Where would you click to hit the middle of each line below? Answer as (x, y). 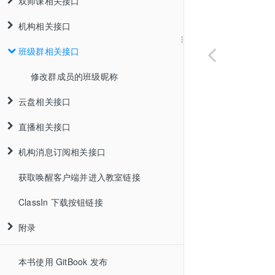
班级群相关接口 (49, 51)
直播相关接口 (45, 126)
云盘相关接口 (45, 101)
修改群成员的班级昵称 (74, 76)
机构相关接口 (45, 26)
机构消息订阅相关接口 (62, 152)
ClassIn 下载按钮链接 (61, 202)
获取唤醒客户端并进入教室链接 (79, 177)
